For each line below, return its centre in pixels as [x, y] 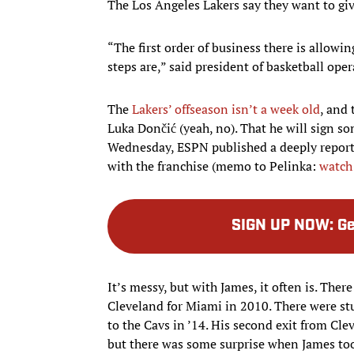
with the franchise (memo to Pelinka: [213, 166]
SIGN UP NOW [281, 226]
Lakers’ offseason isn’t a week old [226, 109]
